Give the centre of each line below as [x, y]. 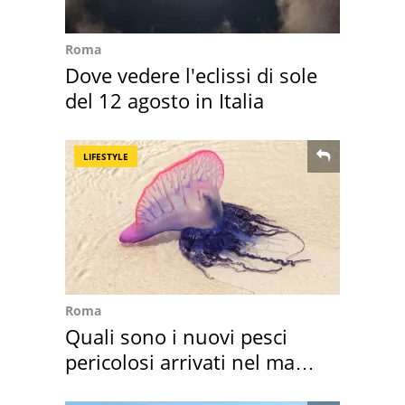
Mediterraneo [128, 387]
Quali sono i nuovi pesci [176, 337]
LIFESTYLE [106, 157]
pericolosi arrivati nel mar [184, 362]
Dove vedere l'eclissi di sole [191, 75]
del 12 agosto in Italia [165, 101]
